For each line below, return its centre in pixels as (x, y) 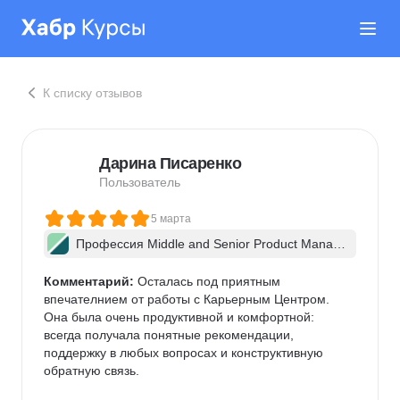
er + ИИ (98, 262)
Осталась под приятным (209, 281)
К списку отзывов (92, 93)
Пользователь (140, 182)
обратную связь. (92, 371)
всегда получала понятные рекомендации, (171, 335)
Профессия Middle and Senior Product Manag (208, 244)
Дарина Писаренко (170, 163)
